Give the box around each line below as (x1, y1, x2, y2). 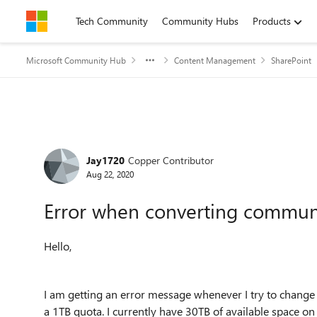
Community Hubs (162, 14, 238, 28)
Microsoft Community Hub (26, 54, 126, 66)
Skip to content (40, 14, 106, 28)
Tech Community (76, 14, 148, 28)
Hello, (44, 238, 71, 253)
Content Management (174, 54, 255, 66)
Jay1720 (86, 153, 125, 167)
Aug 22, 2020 (86, 168, 134, 180)
